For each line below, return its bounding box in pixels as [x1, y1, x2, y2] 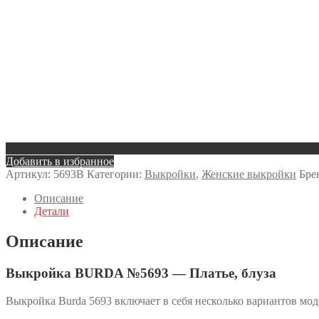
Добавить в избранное [6, 155, 114, 168]
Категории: [87, 168, 145, 181]
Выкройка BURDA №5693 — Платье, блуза [6, 266, 276, 281]
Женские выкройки [202, 168, 296, 181]
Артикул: [6, 168, 53, 181]
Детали [34, 205, 69, 218]
